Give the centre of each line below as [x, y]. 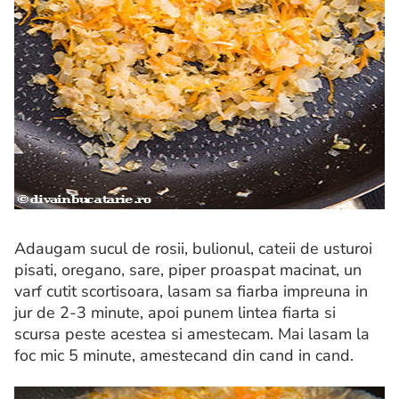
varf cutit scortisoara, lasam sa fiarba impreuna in [191, 292]
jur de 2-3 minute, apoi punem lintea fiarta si [175, 313]
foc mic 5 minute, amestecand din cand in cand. [184, 356]
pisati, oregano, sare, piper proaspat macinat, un [188, 270]
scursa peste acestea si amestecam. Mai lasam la [192, 334]
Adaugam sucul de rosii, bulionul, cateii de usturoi [193, 249]
